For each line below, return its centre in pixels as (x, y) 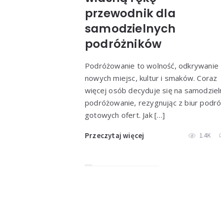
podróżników (123, 44)
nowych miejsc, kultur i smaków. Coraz (151, 78)
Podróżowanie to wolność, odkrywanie (152, 65)
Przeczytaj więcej (115, 135)
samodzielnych (130, 28)
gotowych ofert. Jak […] (125, 115)
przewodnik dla (130, 13)
